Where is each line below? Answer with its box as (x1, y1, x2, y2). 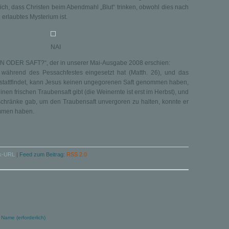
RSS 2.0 (66, 151, 87, 157)
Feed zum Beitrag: (19, 151, 66, 157)
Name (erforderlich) (1, 215, 45, 220)
